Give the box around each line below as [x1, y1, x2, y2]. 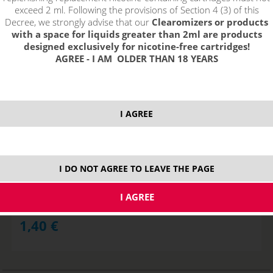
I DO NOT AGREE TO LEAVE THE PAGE [58, 163, 214, 175]
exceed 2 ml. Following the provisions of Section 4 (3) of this [14, 3, 259, 16]
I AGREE [120, 108, 153, 120]
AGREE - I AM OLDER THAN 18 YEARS [55, 52, 218, 65]
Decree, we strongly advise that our [5, 15, 152, 28]
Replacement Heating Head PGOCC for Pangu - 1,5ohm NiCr [14, 141, 264, 153]
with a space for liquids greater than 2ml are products [11, 27, 262, 40]
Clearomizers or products [152, 15, 268, 28]
